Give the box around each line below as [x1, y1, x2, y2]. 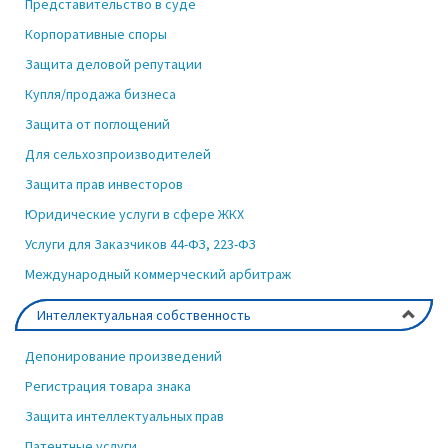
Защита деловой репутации [25, 55, 202, 73]
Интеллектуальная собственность [37, 306, 251, 324]
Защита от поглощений [25, 115, 170, 133]
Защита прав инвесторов [25, 175, 183, 193]
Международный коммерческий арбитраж [25, 265, 291, 283]
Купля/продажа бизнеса [25, 85, 176, 103]
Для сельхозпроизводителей [25, 145, 211, 163]
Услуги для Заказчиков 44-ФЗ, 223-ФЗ [25, 235, 256, 253]
